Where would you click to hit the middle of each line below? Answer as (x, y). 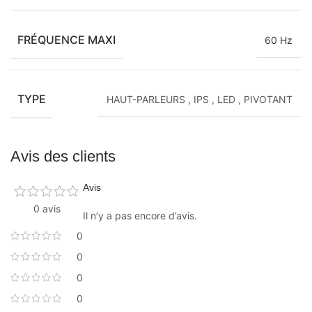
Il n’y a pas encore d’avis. (140, 215)
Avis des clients (63, 156)
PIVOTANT (268, 99)
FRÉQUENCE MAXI (67, 39)
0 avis (47, 208)
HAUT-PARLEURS (146, 99)
